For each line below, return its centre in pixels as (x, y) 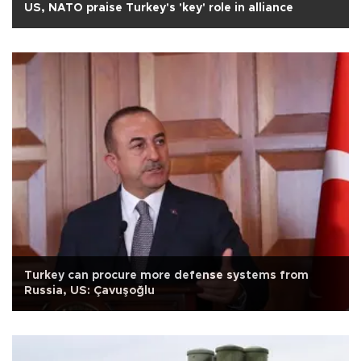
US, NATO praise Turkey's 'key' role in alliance (159, 8)
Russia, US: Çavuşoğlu (89, 290)
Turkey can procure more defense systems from (166, 275)
